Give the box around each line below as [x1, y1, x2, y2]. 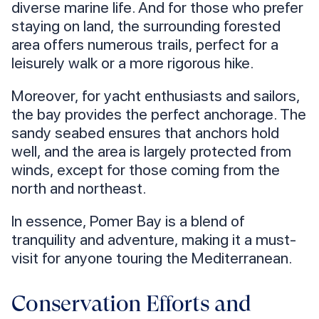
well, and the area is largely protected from [11, 142, 291, 161]
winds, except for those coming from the [11, 160, 280, 179]
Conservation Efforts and [11, 291, 251, 318]
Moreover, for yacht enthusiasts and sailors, [11, 86, 300, 105]
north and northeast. [11, 179, 146, 198]
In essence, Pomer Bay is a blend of [11, 211, 245, 231]
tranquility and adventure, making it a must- [11, 230, 296, 249]
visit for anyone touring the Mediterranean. [11, 249, 292, 268]
